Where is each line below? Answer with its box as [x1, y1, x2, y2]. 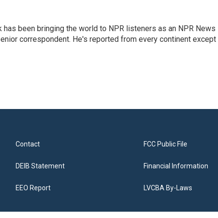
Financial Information [144, 162, 209, 170]
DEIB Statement [16, 162, 65, 170]
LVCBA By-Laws [144, 184, 193, 192]
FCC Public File [144, 140, 188, 148]
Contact [16, 140, 40, 148]
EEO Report [16, 184, 51, 192]
